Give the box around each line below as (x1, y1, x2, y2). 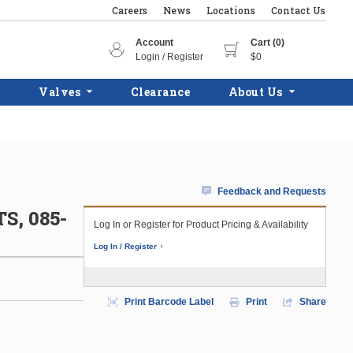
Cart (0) (251, 36, 284, 48)
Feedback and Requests (217, 186, 326, 197)
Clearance (130, 84, 191, 99)
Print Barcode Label (124, 296, 214, 307)
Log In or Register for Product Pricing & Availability (94, 219, 308, 230)
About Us (228, 84, 283, 99)
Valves (39, 84, 81, 99)
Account (136, 36, 173, 48)
